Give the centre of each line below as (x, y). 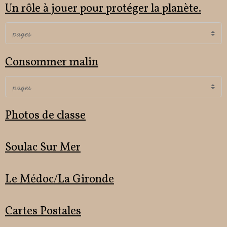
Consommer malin (52, 62)
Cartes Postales (43, 212)
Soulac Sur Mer (43, 148)
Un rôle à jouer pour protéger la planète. (103, 9)
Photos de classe (45, 116)
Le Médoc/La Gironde (60, 180)
